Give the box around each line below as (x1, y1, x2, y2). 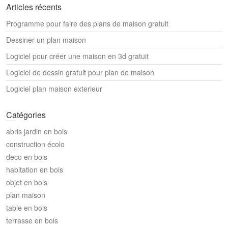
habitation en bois (6, 164, 63, 175)
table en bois (6, 202, 47, 213)
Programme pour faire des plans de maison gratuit (6, 18, 168, 28)
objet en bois (6, 177, 47, 187)
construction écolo (6, 138, 65, 149)
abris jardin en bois (6, 126, 67, 136)
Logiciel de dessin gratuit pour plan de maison (6, 67, 154, 77)
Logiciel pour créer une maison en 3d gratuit (6, 50, 149, 61)
